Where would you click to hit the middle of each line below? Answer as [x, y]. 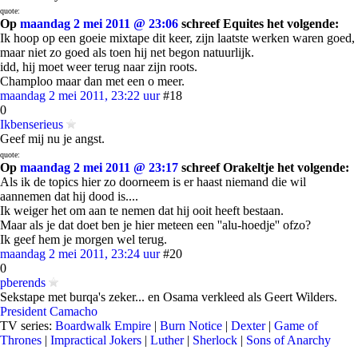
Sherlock [215, 340]
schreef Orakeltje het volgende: [264, 167]
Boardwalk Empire [103, 326]
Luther [167, 340]
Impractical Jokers [96, 340]
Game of [296, 326]
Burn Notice [191, 326]
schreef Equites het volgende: [259, 24]
